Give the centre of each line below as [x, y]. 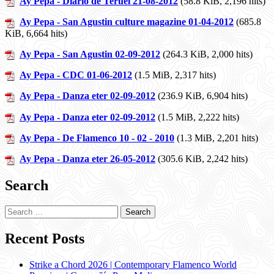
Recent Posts [45, 239]
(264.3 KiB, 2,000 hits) [206, 54]
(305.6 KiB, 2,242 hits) [202, 159]
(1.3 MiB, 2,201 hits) [216, 138]
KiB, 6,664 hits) [36, 33]
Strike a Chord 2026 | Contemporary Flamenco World [133, 265]
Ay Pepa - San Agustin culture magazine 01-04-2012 [127, 22]
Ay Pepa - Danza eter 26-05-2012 [87, 159]
